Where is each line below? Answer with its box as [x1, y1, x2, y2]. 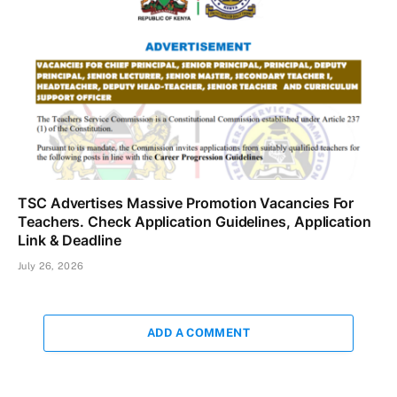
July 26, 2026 [18, 260, 84, 271]
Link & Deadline [18, 230, 121, 249]
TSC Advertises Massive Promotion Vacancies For [18, 193, 354, 212]
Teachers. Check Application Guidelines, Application [18, 212, 371, 230]
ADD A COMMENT [146, 325, 251, 339]
